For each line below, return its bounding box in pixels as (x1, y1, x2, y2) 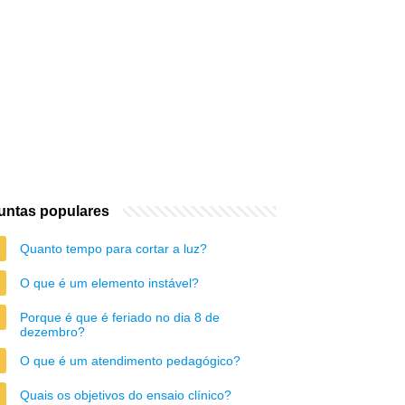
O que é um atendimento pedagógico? (20, 353, 240, 368)
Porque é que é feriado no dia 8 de (20, 310, 220, 325)
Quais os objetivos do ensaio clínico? (20, 388, 231, 402)
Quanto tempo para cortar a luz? (20, 241, 207, 256)
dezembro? (20, 325, 85, 339)
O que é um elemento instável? (20, 276, 199, 290)
